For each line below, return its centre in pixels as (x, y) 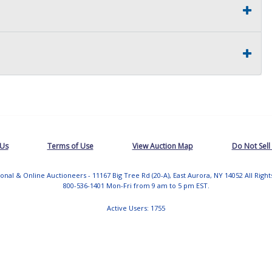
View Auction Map (162, 146)
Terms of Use (70, 146)
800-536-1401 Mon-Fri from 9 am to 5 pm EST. (136, 185)
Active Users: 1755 (136, 208)
